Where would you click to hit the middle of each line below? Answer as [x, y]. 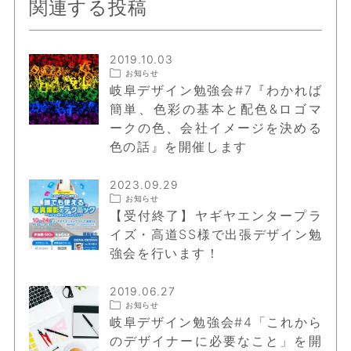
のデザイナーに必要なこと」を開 [216, 340]
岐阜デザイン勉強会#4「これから [216, 322]
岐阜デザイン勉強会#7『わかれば [216, 90]
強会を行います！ [165, 253]
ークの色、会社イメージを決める [216, 127]
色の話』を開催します [178, 146]
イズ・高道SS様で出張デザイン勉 [216, 234]
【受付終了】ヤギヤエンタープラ [216, 215]
